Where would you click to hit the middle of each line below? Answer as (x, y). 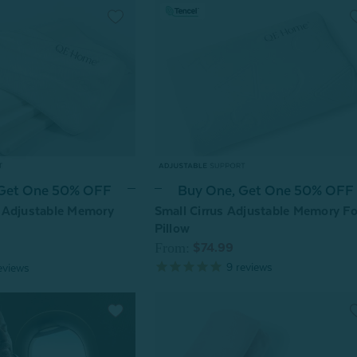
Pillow (172, 228)
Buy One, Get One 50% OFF (266, 190)
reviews (252, 267)
